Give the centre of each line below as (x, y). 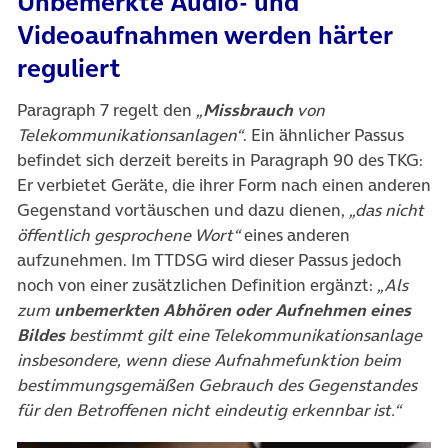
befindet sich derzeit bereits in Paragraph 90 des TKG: (220, 160)
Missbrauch (248, 110)
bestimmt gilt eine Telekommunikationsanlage (243, 335)
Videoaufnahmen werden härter (205, 35)
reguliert (69, 68)
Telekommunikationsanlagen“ (130, 135)
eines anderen (295, 235)
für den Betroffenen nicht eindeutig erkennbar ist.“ (209, 410)
